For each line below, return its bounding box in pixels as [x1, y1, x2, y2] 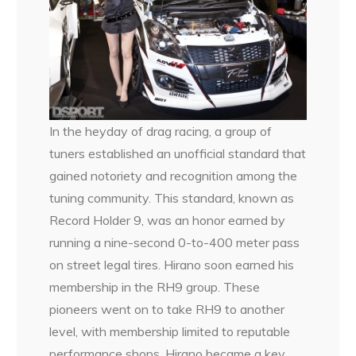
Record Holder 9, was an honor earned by [49, 211, 286, 228]
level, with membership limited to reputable [49, 323, 291, 339]
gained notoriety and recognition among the [49, 167, 298, 184]
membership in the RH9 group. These [49, 278, 261, 295]
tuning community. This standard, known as [49, 189, 295, 206]
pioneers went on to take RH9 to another [49, 300, 285, 317]
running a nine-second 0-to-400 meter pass [49, 234, 300, 250]
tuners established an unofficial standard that [49, 145, 307, 161]
